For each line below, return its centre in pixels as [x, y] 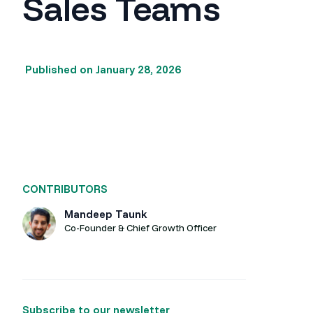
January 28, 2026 [138, 69]
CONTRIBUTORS [65, 189]
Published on [59, 69]
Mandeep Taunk [106, 214]
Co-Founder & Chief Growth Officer [140, 228]
